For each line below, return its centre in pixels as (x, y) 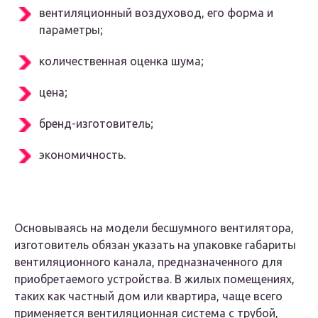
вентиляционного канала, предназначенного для (148, 262)
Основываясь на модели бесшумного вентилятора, (154, 228)
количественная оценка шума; (121, 61)
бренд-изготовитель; (96, 124)
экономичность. (82, 155)
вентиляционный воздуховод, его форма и (156, 13)
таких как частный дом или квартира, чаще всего (148, 296)
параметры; (71, 30)
